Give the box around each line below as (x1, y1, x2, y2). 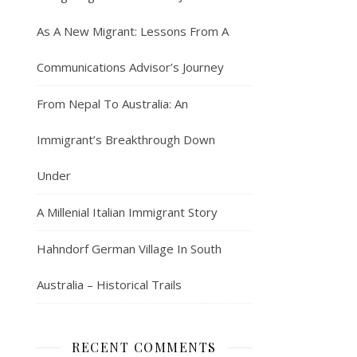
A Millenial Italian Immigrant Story (37, 204, 218, 220)
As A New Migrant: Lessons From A (37, 23, 229, 39)
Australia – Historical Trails (37, 277, 182, 292)
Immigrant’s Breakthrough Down (37, 131, 215, 147)
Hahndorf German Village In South (37, 241, 222, 257)
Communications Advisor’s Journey (37, 59, 224, 75)
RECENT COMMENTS (72, 339, 217, 355)
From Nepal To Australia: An (37, 96, 188, 112)
